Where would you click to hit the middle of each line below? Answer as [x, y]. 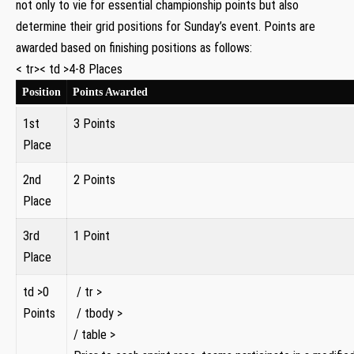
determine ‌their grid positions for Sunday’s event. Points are [166, 26]
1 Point [92, 235]
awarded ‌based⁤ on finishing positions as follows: [134, 47]
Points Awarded [110, 92]
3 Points [94, 123]
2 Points [94, 179]
